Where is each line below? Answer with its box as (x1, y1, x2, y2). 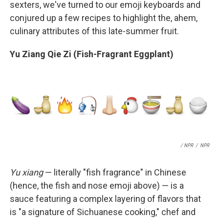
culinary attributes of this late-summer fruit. (10, 26, 179, 37)
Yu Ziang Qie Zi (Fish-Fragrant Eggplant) (10, 49, 174, 60)
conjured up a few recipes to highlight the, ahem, (10, 13, 197, 23)
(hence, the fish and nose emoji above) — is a (10, 180, 184, 191)
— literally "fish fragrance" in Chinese (43, 167, 186, 178)
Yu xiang (10, 167, 43, 178)
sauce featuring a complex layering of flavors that (10, 194, 201, 204)
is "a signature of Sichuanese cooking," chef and (10, 207, 196, 218)
